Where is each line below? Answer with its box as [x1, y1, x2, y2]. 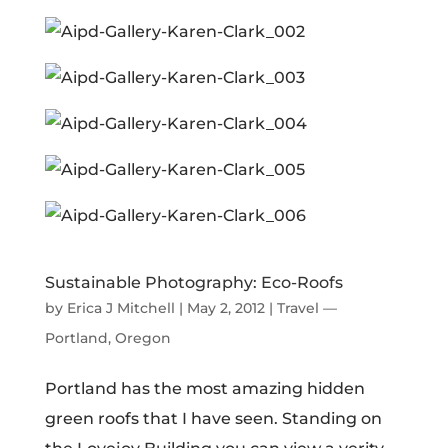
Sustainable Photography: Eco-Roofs [44, 273, 343, 292]
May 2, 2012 [186, 299, 265, 317]
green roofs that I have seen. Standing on [44, 409, 382, 428]
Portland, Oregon [44, 329, 171, 347]
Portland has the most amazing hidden [44, 379, 365, 398]
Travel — [276, 299, 337, 317]
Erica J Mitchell [66, 299, 175, 317]
